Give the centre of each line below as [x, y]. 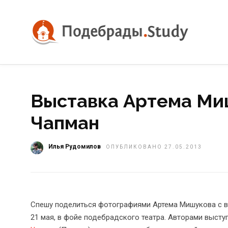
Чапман [65, 123]
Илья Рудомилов [75, 147]
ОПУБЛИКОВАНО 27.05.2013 [154, 147]
